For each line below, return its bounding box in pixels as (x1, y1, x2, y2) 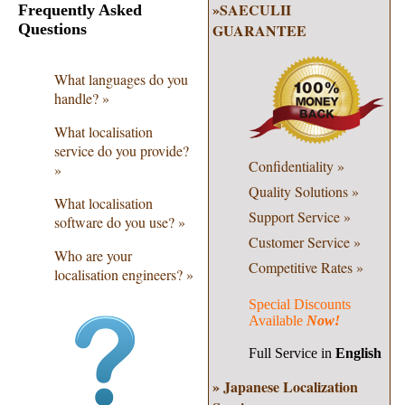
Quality (248, 182, 291, 201)
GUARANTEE (212, 20, 306, 41)
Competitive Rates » (248, 258, 363, 277)
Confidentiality (248, 156, 337, 175)
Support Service (248, 207, 344, 226)
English (334, 345, 381, 361)
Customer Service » (248, 232, 361, 251)
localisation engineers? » (54, 264, 193, 284)
